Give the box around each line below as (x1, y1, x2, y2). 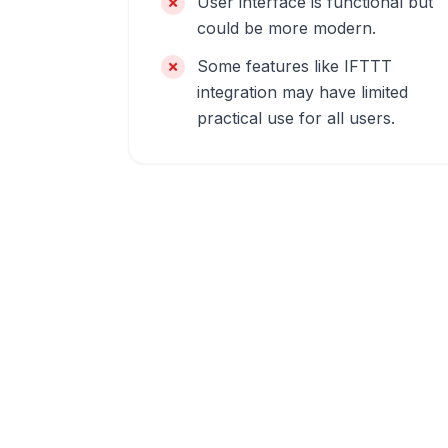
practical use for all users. (197, 108, 395, 128)
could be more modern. (197, 18, 376, 38)
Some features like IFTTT (197, 56, 392, 76)
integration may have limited (197, 82, 408, 102)
